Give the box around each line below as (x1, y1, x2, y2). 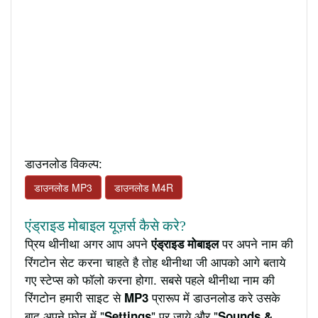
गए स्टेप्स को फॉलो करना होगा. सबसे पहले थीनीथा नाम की (25, 270, 275, 288)
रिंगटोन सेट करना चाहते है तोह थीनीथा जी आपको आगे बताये (25, 252, 285, 270)
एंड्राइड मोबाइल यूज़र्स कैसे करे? (25, 217, 186, 234)
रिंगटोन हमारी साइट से (25, 287, 124, 306)
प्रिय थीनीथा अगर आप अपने (25, 234, 151, 252)
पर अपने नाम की (219, 234, 293, 252)
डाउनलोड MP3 (34, 180, 92, 194)
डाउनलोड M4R (114, 180, 173, 194)
